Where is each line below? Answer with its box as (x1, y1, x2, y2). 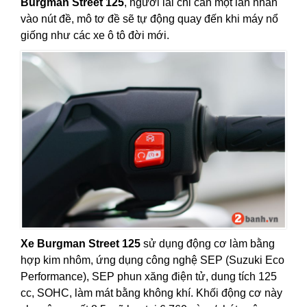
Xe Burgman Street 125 (21, 237, 143, 249)
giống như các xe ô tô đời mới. (21, 29, 169, 42)
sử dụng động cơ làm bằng (143, 237, 275, 249)
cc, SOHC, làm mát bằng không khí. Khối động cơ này (21, 286, 282, 299)
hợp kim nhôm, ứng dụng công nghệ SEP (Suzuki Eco (21, 254, 284, 266)
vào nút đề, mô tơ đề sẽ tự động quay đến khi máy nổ (21, 13, 278, 25)
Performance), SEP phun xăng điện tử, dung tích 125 (21, 270, 277, 282)
